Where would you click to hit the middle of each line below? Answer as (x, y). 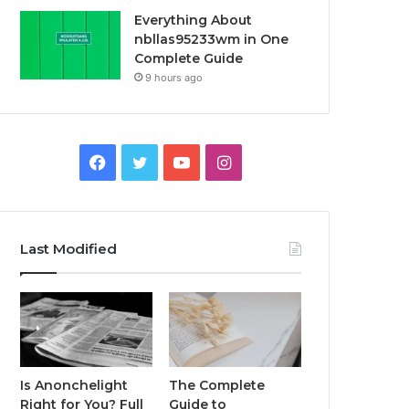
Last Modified (69, 249)
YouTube (222, 161)
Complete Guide (189, 58)
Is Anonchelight (74, 385)
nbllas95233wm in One (212, 39)
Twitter (174, 161)
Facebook (143, 161)
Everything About (194, 20)
